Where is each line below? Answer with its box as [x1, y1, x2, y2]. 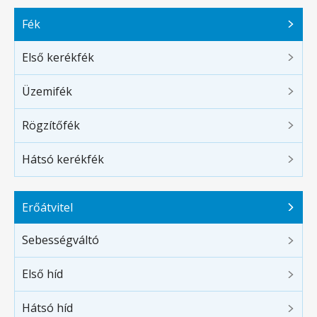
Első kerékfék [22, 49, 94, 65]
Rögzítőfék [22, 117, 80, 133]
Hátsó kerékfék [22, 151, 104, 167]
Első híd [22, 266, 63, 282]
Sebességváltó [22, 232, 99, 248]
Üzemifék [22, 83, 72, 99]
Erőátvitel [22, 199, 73, 215]
